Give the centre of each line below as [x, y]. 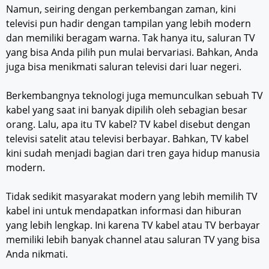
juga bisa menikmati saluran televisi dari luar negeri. [124, 67]
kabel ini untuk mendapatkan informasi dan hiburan [124, 211]
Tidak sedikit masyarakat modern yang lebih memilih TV [132, 197]
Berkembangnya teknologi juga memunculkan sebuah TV [134, 96]
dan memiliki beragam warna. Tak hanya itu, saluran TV [131, 38]
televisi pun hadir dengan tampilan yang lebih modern [128, 24]
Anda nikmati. [37, 254]
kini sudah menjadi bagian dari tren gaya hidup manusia [133, 153]
